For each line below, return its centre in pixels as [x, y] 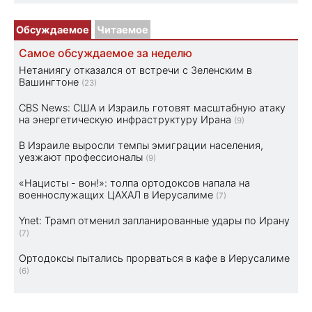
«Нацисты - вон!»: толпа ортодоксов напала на [134, 182]
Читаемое [123, 29]
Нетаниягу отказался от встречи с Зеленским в [135, 70]
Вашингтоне [49, 81]
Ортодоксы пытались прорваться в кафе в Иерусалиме [154, 258]
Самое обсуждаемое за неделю [106, 53]
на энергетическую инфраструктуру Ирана [125, 119]
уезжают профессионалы [81, 157]
